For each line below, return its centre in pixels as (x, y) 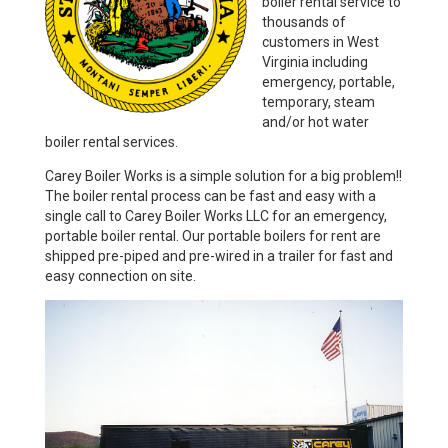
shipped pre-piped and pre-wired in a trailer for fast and (218, 256)
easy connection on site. (120, 276)
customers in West (320, 42)
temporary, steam (318, 102)
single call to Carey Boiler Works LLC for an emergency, (215, 216)
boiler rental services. (111, 142)
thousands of (303, 22)
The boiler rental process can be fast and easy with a (210, 196)
